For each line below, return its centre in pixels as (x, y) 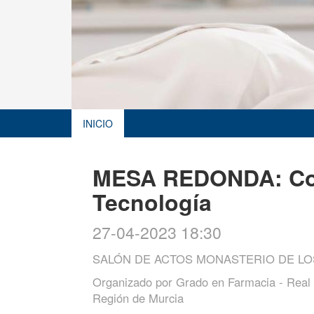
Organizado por (134, 282)
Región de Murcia (138, 298)
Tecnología (152, 202)
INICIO (98, 123)
